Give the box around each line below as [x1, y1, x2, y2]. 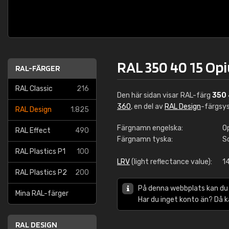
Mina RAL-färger [15, 189, 68, 198]
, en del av [131, 102, 165, 111]
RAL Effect [15, 126, 51, 135]
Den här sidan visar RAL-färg [117, 91, 212, 100]
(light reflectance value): [130, 157, 212, 166]
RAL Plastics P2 [15, 168, 67, 177]
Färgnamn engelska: [117, 124, 183, 132]
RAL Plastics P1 [15, 147, 65, 156]
